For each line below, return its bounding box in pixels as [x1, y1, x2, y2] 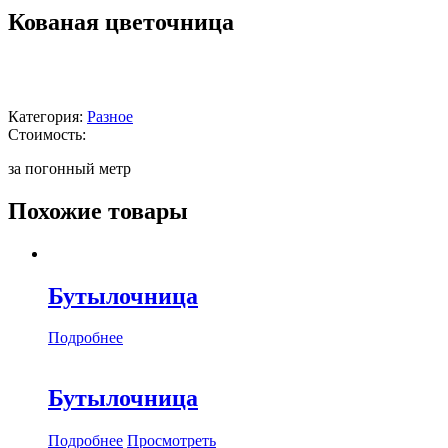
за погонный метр [8, 159, 131, 177]
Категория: [8, 107, 87, 125]
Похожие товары [8, 197, 188, 224]
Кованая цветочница [8, 8, 234, 35]
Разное [87, 107, 133, 125]
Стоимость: [8, 125, 86, 143]
